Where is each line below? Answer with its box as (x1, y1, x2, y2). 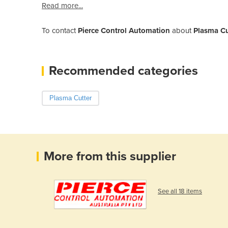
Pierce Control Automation (78, 25, 170, 35)
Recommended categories (49, 63, 198, 78)
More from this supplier (44, 148, 176, 164)
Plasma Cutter (49, 94, 92, 102)
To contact (42, 25, 78, 35)
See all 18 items (158, 187, 202, 195)
